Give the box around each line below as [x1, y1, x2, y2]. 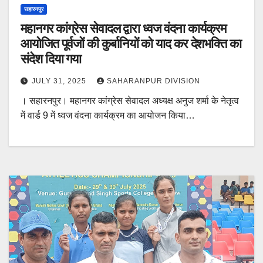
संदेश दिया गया [21, 50, 82, 67]
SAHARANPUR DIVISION [107, 76, 200, 85]
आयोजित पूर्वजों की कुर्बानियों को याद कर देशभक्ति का [21, 35, 62, 52]
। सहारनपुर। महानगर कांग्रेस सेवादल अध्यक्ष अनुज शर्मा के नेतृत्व [21, 95, 239, 106]
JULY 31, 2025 [32, 76, 89, 85]
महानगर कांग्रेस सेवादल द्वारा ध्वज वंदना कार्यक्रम [21, 20, 226, 36]
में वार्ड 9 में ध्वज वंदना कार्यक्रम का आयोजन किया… [21, 110, 195, 120]
